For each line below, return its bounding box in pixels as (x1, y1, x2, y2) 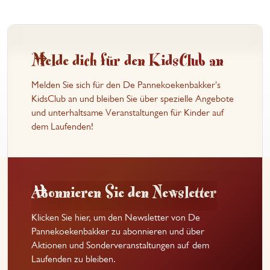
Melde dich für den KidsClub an (31, 48, 224, 69)
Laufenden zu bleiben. (31, 253, 116, 265)
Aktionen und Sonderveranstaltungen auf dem (31, 239, 210, 251)
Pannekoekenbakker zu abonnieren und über (31, 225, 205, 237)
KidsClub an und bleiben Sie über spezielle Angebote (31, 93, 234, 105)
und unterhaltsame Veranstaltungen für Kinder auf (31, 107, 225, 119)
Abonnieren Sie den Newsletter (31, 180, 218, 201)
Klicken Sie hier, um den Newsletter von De (31, 211, 201, 223)
